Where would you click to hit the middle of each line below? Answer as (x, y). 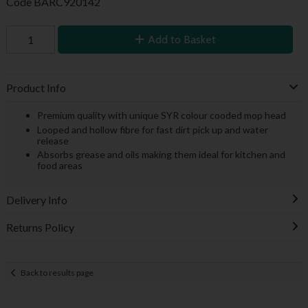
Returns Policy (40, 228)
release (53, 140)
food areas (59, 166)
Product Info (36, 88)
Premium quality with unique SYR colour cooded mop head (161, 115)
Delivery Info (36, 200)
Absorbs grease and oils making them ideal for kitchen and (161, 155)
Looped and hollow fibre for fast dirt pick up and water (152, 129)
